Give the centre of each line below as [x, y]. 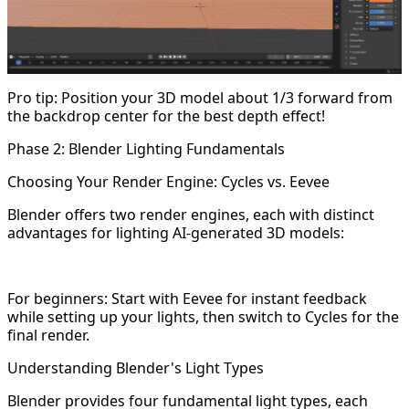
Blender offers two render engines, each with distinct [191, 214]
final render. [48, 335]
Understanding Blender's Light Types [136, 367]
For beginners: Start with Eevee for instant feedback [187, 298]
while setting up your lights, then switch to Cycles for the [203, 316]
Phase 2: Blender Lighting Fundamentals [146, 148]
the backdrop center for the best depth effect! [166, 115]
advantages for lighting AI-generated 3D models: [176, 232]
